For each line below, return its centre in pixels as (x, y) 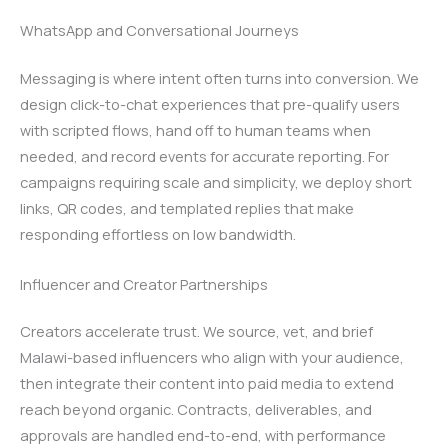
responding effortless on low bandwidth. (158, 234)
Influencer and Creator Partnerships (144, 283)
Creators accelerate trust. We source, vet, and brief (196, 331)
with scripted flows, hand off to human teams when (195, 130)
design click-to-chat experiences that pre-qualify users (210, 104)
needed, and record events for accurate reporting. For (204, 156)
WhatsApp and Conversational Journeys (159, 30)
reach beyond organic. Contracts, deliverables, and (196, 409)
